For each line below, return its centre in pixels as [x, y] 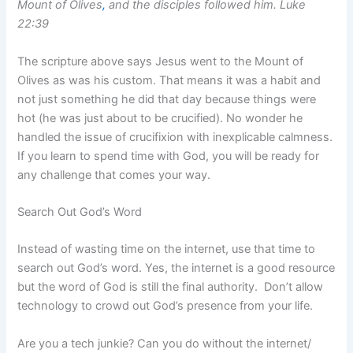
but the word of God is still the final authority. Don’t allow [171, 287]
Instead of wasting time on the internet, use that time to [167, 249]
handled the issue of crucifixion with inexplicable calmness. [175, 137]
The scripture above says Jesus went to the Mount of [161, 61]
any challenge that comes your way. [117, 175]
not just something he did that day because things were [167, 99]
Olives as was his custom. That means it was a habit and [169, 80]
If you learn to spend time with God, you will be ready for [169, 156]
